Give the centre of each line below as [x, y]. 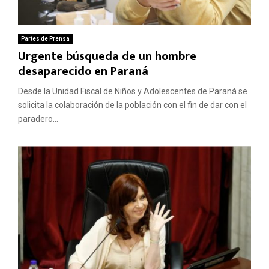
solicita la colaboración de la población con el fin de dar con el [132, 105]
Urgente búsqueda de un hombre [107, 57]
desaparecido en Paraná [83, 72]
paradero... [38, 119]
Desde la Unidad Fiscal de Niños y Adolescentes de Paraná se [133, 92]
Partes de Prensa [45, 39]
